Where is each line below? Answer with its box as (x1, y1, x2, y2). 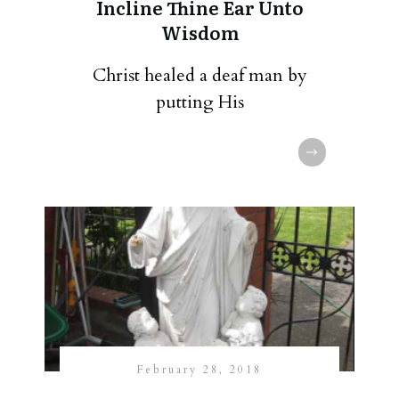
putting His (155, 90, 244, 114)
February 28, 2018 (137, 362, 262, 377)
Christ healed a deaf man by (92, 63, 307, 87)
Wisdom (160, 19, 239, 45)
